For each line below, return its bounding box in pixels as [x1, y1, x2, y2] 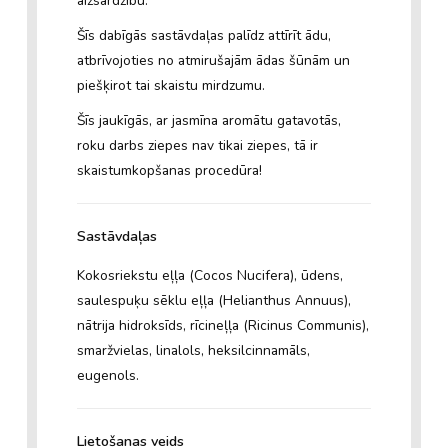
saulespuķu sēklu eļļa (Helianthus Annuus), [76, 291, 351, 311]
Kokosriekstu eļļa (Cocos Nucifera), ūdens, [76, 266, 343, 286]
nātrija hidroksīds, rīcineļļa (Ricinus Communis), [76, 316, 369, 336]
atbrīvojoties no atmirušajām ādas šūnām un [76, 50, 350, 70]
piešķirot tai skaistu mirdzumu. [76, 75, 265, 95]
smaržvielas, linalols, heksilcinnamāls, [76, 341, 310, 361]
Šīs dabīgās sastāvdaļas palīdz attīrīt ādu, [76, 25, 331, 45]
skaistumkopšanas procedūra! [76, 160, 262, 180]
